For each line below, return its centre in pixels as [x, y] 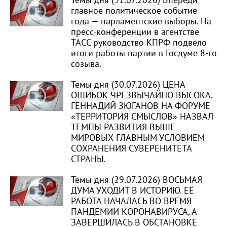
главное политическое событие [134, 11]
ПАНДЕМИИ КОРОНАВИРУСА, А [134, 212]
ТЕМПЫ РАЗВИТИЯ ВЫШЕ [123, 127]
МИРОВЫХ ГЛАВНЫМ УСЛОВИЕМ [138, 138]
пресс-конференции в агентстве [135, 32]
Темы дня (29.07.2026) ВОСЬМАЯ [137, 180]
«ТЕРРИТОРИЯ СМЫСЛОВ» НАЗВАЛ [142, 117]
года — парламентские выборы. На [141, 22]
